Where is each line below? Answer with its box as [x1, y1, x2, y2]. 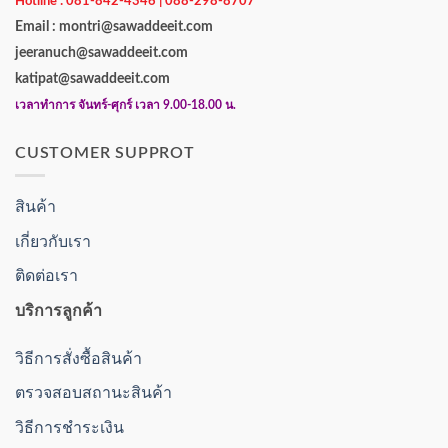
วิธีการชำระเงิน [15, 416, 124, 436]
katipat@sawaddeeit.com [15, 71, 173, 86]
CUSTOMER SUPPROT [15, 144, 195, 161]
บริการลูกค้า [15, 302, 102, 319]
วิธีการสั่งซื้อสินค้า [15, 347, 142, 367]
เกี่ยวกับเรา [15, 230, 91, 250]
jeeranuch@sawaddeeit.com [15, 45, 197, 60]
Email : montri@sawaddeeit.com [15, 19, 219, 34]
